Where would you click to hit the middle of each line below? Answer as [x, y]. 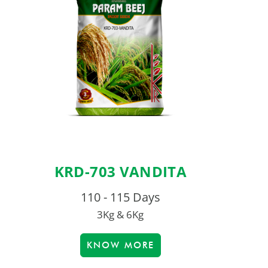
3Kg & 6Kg [121, 215]
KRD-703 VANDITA [121, 172]
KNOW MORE [120, 246]
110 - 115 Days [120, 197]
